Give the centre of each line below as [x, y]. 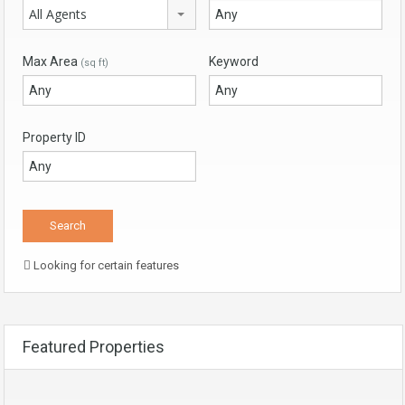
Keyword [234, 61]
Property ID [54, 137]
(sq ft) [94, 62]
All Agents [58, 14]
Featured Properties [94, 346]
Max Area [52, 61]
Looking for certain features [105, 265]
